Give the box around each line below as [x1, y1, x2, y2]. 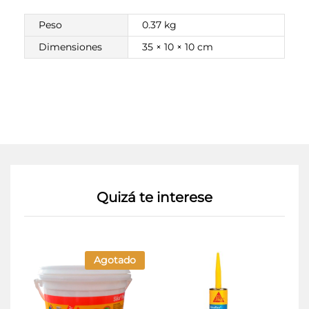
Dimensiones [39, 41, 102, 53]
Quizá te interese [97, 188, 212, 206]
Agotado [94, 253, 136, 266]
